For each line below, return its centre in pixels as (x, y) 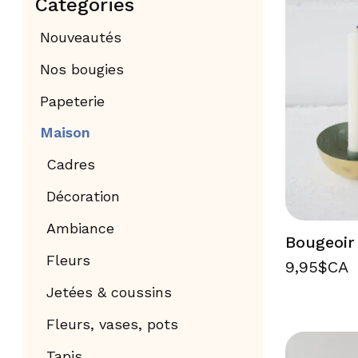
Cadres (71, 165)
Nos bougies (82, 69)
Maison (65, 133)
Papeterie (72, 101)
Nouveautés (80, 37)
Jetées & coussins (109, 292)
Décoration (84, 197)
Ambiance (81, 229)
